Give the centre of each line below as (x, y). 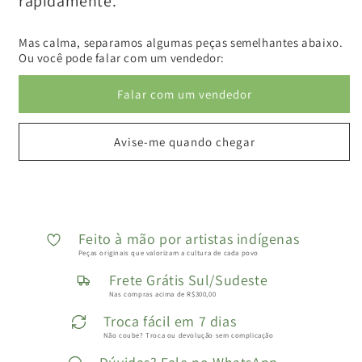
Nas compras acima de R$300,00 (162, 295)
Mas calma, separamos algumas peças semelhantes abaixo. (181, 42)
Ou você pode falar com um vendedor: (122, 57)
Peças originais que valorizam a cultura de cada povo (168, 253)
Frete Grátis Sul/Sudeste (188, 280)
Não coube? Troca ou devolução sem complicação (188, 336)
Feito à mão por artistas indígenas (189, 239)
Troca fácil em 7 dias (170, 322)
